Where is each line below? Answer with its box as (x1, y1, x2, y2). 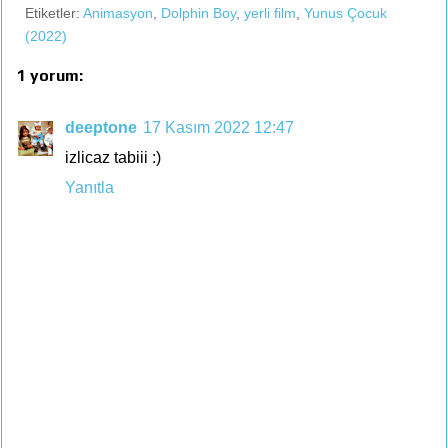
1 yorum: (17, 66, 83, 86)
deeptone (65, 119, 137, 137)
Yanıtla (65, 179, 114, 197)
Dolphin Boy (161, 5, 236, 22)
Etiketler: (25, 5, 83, 22)
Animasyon (83, 5, 153, 22)
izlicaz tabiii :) (65, 149, 161, 167)
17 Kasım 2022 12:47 (143, 119, 294, 137)
